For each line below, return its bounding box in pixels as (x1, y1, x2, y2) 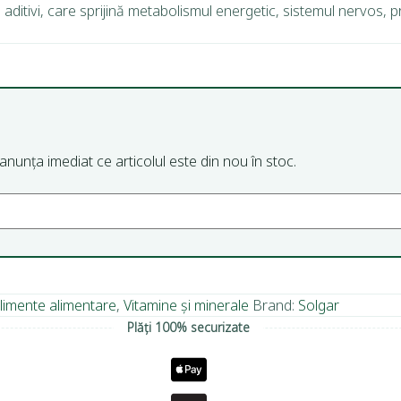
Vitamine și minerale (124, 295, 249, 316)
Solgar (298, 295, 339, 316)
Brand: (252, 295, 298, 316)
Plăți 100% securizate (127, 319, 251, 337)
